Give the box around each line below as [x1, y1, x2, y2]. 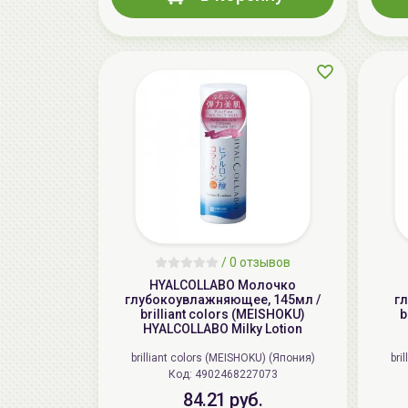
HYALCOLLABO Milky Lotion [143, 321, 302, 337]
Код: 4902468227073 [194, 368, 278, 382]
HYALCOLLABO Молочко [149, 278, 296, 293]
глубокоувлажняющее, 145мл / [125, 292, 321, 308]
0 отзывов [229, 255, 291, 270]
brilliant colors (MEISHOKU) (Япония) [130, 352, 315, 365]
